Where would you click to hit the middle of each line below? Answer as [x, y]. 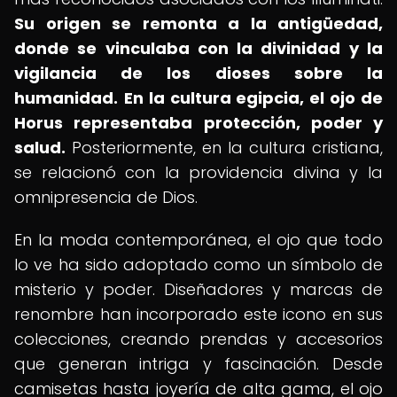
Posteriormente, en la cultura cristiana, [224, 148]
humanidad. [66, 98]
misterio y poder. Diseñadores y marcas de [198, 289]
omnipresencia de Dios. [106, 197]
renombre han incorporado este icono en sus [198, 314]
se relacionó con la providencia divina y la [198, 172]
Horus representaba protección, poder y [198, 123]
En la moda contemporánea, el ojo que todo [198, 240]
